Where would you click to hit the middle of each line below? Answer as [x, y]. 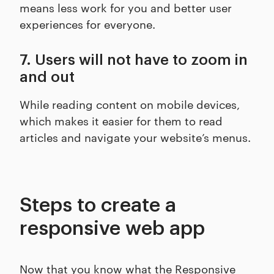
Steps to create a [98, 206]
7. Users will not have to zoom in [134, 60]
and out [47, 77]
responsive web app [112, 229]
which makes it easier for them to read [121, 120]
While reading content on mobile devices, [130, 104]
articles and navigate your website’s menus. [135, 137]
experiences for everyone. [87, 24]
